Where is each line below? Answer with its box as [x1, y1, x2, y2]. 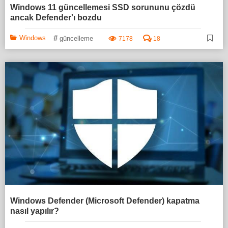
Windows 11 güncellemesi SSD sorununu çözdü [10, 3, 195, 12]
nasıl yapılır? [10, 207, 59, 216]
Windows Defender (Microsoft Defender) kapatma [10, 196, 199, 206]
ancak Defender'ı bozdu [10, 13, 102, 22]
